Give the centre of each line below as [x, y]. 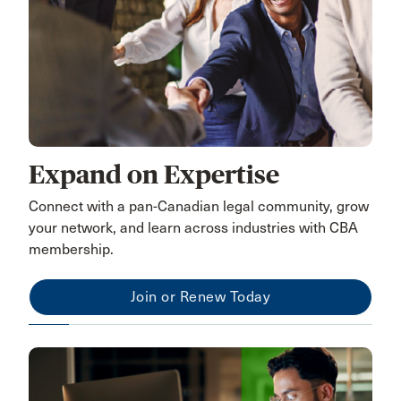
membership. [71, 250]
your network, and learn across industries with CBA [193, 228]
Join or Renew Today [200, 297]
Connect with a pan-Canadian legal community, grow [199, 207]
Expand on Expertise [154, 175]
